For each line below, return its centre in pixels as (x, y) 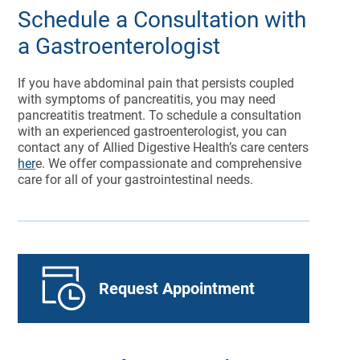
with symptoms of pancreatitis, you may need (147, 99)
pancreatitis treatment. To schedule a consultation (160, 115)
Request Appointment (177, 288)
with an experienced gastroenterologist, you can (153, 131)
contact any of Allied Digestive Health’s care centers (164, 147)
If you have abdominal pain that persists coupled (156, 83)
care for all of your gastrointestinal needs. (136, 180)
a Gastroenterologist (119, 46)
